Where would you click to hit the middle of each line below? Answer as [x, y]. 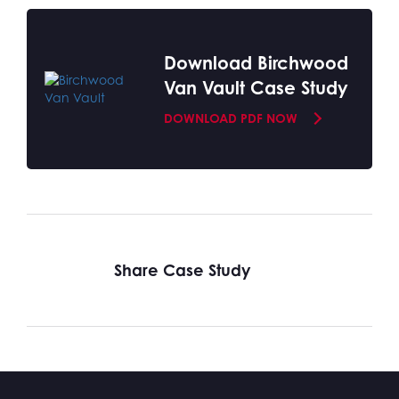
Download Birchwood [256, 63]
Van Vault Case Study [256, 88]
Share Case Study [182, 270]
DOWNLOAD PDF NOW [231, 118]
